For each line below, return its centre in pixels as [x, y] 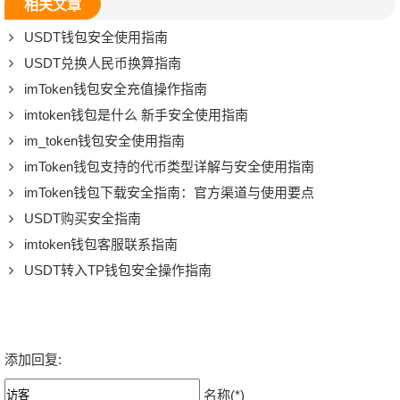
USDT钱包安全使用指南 [96, 37]
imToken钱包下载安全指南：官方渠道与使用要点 [169, 192]
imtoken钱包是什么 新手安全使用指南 [136, 114]
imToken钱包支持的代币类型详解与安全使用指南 [169, 166]
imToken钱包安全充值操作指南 [116, 88]
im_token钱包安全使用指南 [104, 140]
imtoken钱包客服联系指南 [101, 244]
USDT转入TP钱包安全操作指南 [118, 270]
